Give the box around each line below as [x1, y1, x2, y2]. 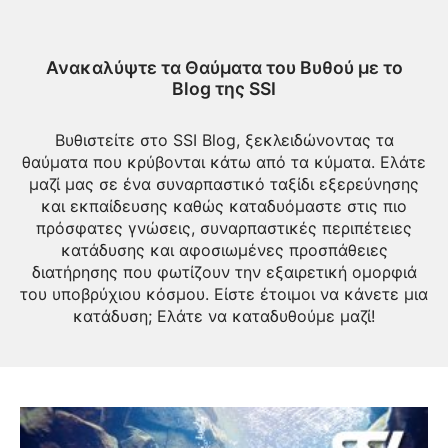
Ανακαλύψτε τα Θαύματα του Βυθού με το [45, 57, 403, 79]
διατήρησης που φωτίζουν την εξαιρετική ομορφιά [31, 262, 417, 283]
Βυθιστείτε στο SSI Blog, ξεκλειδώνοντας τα [54, 130, 394, 151]
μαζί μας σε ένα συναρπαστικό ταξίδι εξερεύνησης [29, 174, 419, 195]
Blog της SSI [172, 78, 276, 100]
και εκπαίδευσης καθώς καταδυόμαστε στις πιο [41, 196, 407, 217]
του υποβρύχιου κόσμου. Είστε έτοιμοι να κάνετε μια [20, 284, 428, 305]
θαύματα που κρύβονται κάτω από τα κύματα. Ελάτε [22, 152, 426, 173]
